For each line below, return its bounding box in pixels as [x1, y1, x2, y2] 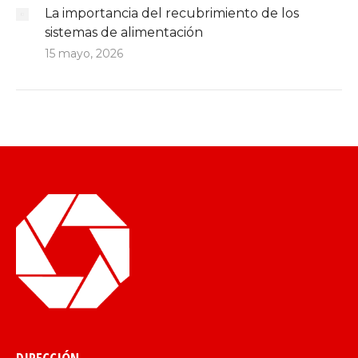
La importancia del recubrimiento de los [45, 5, 299, 21]
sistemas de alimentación [45, 24, 203, 40]
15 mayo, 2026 [45, 46, 123, 61]
